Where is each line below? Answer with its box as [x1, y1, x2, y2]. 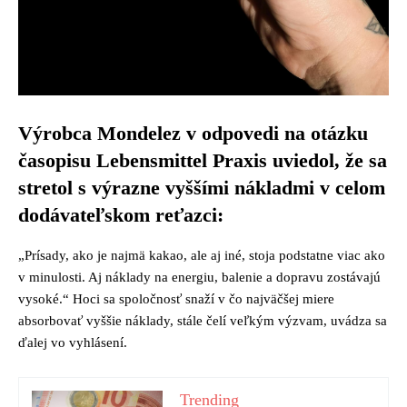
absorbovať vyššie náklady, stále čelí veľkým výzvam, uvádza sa [18, 313, 387, 328]
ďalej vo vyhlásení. [18, 334, 127, 350]
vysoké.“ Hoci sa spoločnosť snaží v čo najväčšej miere [18, 291, 334, 306]
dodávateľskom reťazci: [18, 203, 223, 226]
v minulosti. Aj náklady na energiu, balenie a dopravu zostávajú [18, 269, 381, 284]
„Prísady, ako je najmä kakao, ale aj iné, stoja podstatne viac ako [18, 247, 385, 263]
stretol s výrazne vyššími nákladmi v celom [18, 175, 385, 199]
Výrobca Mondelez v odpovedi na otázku [18, 121, 368, 144]
